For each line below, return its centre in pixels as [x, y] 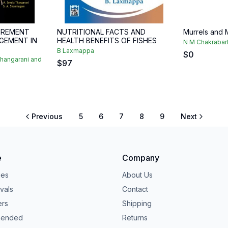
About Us [137, 175]
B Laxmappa [76, 51]
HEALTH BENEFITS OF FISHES [107, 40]
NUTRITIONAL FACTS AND [101, 32]
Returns [135, 218]
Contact [135, 189]
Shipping [137, 203]
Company [141, 158]
